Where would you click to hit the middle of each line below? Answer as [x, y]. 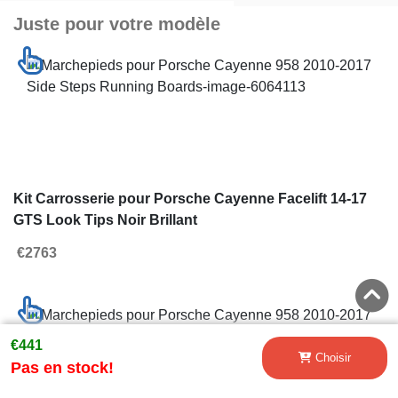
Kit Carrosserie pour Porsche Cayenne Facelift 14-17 [190, 199]
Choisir [333, 358]
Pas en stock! [62, 368]
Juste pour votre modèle [117, 24]
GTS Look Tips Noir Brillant [105, 220]
